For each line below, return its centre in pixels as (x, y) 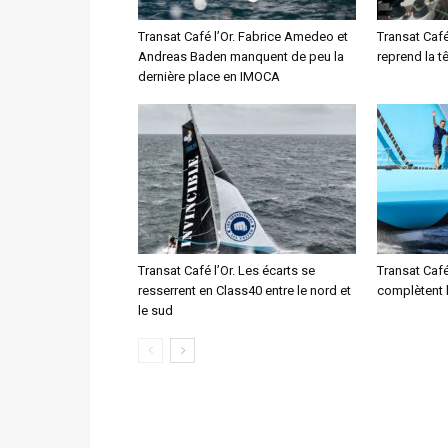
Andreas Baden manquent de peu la (241, 56)
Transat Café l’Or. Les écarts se (226, 270)
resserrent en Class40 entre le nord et (244, 290)
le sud (155, 310)
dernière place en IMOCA (209, 76)
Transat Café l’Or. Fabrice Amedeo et (243, 36)
